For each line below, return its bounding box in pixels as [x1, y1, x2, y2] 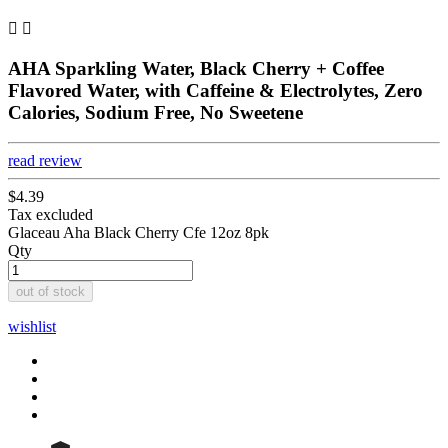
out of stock [16, 284, 85, 300]
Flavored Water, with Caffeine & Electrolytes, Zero [8, 79, 423, 101]
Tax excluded [8, 206, 93, 224]
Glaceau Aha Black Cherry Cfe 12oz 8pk [8, 224, 269, 242]
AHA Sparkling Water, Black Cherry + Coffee [8, 57, 384, 79]
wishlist [8, 318, 56, 336]
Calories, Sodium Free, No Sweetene [8, 101, 303, 123]
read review [8, 152, 82, 170]
